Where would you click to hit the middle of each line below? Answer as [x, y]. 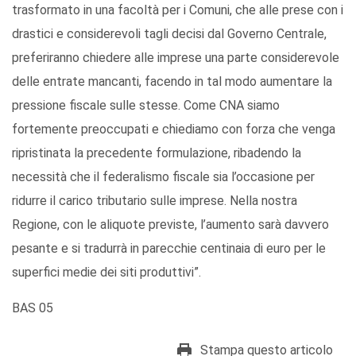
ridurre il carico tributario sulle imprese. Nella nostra [155, 201]
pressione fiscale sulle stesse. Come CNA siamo [146, 106]
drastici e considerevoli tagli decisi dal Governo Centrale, [169, 34]
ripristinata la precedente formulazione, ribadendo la [157, 153]
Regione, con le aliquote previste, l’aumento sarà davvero [170, 225]
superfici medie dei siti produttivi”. [106, 273]
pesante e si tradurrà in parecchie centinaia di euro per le [169, 249]
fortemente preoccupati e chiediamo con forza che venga [174, 130]
